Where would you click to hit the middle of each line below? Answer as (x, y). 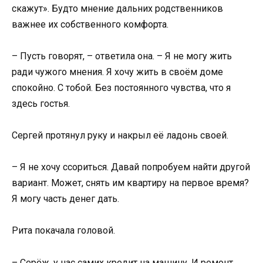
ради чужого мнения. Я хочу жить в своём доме (117, 72)
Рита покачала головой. (63, 231)
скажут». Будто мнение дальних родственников (117, 8)
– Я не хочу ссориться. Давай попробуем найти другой (131, 167)
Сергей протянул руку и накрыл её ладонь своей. (120, 135)
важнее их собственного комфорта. (90, 24)
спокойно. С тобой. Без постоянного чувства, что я (121, 87)
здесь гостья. (41, 103)
